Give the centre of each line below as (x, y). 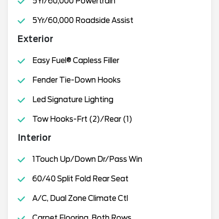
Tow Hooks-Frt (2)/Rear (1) (82, 119)
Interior (34, 138)
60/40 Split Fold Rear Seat (80, 179)
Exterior (35, 39)
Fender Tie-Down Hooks (76, 80)
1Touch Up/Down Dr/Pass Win (87, 159)
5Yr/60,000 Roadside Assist (83, 21)
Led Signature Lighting (73, 100)
